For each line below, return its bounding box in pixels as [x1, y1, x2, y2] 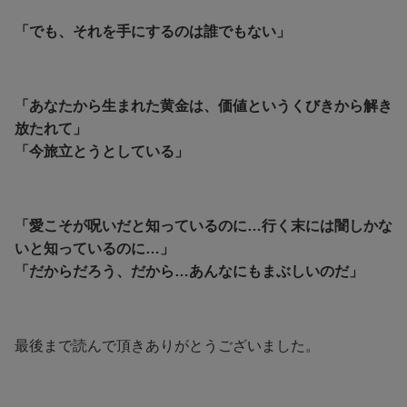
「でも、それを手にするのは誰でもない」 [15, 23, 291, 39]
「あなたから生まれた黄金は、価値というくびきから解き [15, 97, 392, 114]
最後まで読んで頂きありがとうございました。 [15, 337, 320, 353]
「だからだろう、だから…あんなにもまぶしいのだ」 [15, 263, 363, 279]
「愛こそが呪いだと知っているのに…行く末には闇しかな [15, 217, 392, 233]
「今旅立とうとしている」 [15, 143, 189, 159]
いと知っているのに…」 [15, 240, 174, 256]
